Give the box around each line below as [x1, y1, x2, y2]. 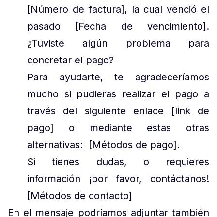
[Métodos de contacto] [27, 190, 132, 201]
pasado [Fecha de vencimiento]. [27, 20, 209, 32]
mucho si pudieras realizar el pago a [27, 88, 209, 100]
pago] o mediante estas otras [27, 122, 209, 134]
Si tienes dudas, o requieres [27, 156, 209, 168]
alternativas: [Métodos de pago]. [27, 139, 183, 151]
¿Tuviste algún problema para [27, 37, 209, 49]
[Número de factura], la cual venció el [27, 3, 209, 15]
